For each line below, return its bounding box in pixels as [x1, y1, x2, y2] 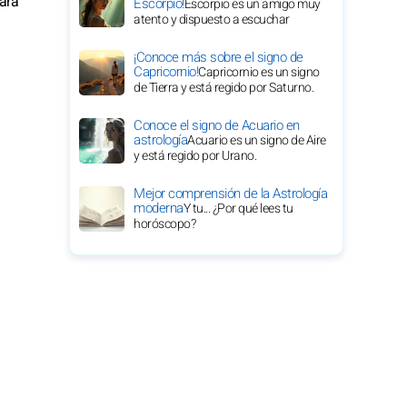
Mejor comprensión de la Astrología [134, 184, 327, 203]
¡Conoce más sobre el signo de [134, 47, 303, 67]
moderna [134, 198, 184, 218]
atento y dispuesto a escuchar [134, 10, 290, 29]
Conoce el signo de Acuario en [134, 115, 300, 135]
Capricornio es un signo [198, 63, 320, 82]
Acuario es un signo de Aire [187, 131, 326, 150]
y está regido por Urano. [134, 146, 256, 165]
